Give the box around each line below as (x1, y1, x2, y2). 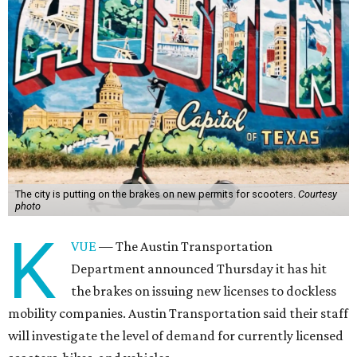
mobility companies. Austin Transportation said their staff (8, 305, 348, 321)
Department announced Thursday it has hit (71, 261, 328, 277)
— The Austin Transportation (96, 238, 273, 254)
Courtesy (297, 188, 337, 200)
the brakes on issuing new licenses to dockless (71, 283, 337, 299)
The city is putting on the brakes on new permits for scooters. (14, 188, 298, 200)
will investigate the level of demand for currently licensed (8, 328, 343, 343)
